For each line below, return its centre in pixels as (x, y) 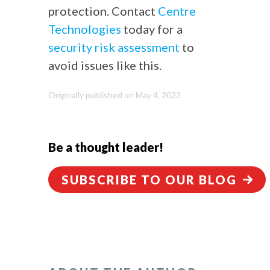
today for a (152, 29)
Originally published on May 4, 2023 (115, 95)
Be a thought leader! (106, 147)
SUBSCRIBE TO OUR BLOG (149, 180)
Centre (176, 11)
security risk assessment (114, 47)
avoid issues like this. (105, 65)
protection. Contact (102, 11)
